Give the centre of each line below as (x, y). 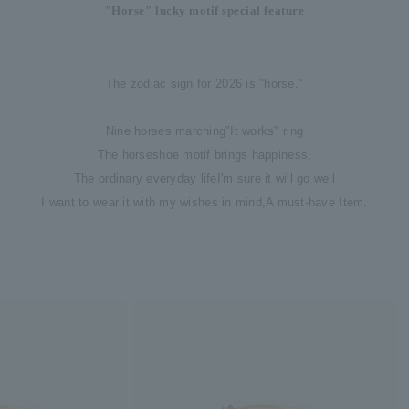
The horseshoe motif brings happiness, (204, 155)
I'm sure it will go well (276, 179)
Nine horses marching (166, 131)
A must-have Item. (317, 203)
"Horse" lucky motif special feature (204, 11)
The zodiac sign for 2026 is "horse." (204, 84)
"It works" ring (265, 131)
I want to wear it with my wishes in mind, (154, 203)
